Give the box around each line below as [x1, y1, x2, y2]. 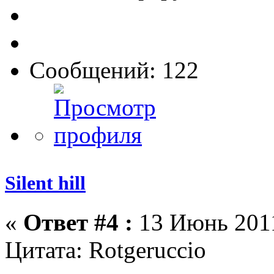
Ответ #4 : [23, 209, 133, 235]
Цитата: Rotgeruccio [5, 236, 206, 263]
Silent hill [5, 172, 86, 194]
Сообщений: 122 [29, 57, 199, 84]
